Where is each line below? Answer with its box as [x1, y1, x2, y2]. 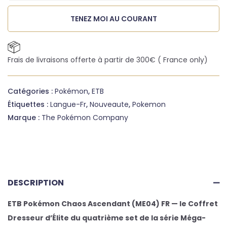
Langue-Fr [50, 99, 86, 109]
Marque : [8, 112, 42, 123]
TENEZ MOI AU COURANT [70, 14, 157, 24]
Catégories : [8, 86, 55, 96]
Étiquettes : [8, 99, 50, 109]
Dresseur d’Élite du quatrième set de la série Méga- [8, 213, 206, 223]
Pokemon [132, 99, 166, 109]
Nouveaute [90, 99, 129, 109]
